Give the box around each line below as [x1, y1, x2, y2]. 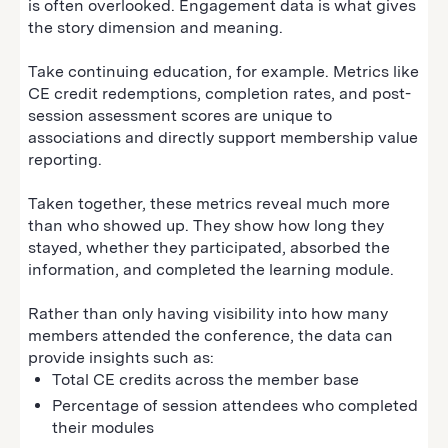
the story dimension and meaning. [28, 17, 283, 37]
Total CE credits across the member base [52, 369, 359, 389]
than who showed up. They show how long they [28, 215, 384, 235]
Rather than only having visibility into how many [28, 303, 388, 323]
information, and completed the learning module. [28, 259, 398, 279]
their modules [52, 417, 154, 437]
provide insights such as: [28, 347, 214, 367]
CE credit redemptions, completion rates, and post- [28, 83, 411, 103]
